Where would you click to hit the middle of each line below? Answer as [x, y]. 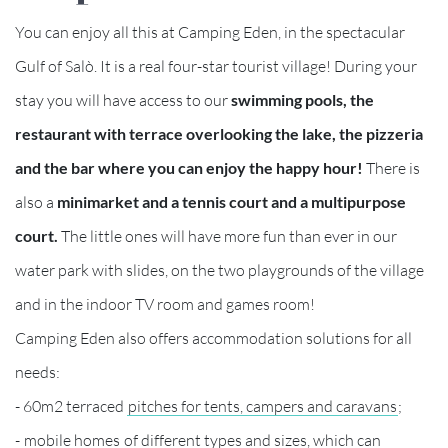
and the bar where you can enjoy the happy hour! [189, 167]
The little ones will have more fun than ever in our [227, 235]
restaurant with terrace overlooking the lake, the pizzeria [219, 133]
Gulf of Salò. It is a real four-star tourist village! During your [216, 65]
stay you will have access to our [123, 99]
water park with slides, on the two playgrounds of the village [219, 269]
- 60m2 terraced [71, 405]
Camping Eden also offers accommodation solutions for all [213, 337]
